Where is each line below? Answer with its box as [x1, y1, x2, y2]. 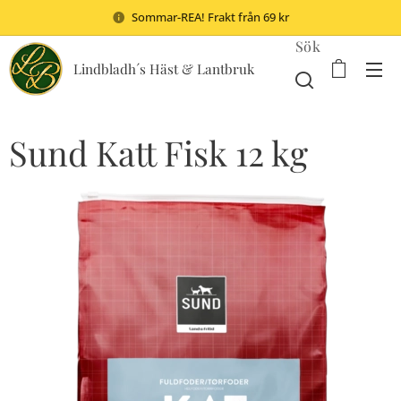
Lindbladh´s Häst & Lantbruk [73, 60, 254, 78]
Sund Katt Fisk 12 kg [9, 130, 308, 175]
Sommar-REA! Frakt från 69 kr [132, 8, 289, 25]
